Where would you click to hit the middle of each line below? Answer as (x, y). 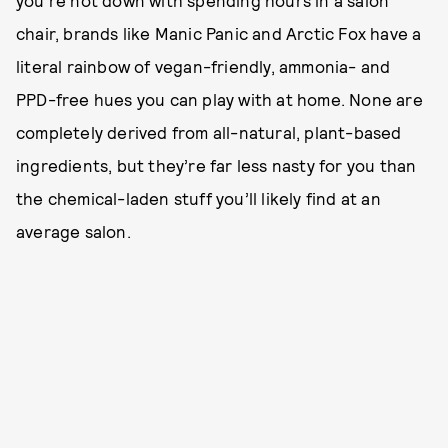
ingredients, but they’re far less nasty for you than (216, 165)
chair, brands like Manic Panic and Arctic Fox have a (219, 33)
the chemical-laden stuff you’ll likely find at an (198, 198)
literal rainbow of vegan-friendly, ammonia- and (203, 66)
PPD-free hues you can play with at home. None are (219, 99)
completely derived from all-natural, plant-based (209, 132)
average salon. (73, 231)
